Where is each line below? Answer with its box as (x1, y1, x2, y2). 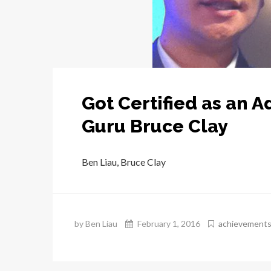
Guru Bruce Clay (82, 116, 228, 137)
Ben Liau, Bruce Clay (82, 156, 166, 168)
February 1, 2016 (135, 218, 200, 229)
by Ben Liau (74, 218, 117, 229)
